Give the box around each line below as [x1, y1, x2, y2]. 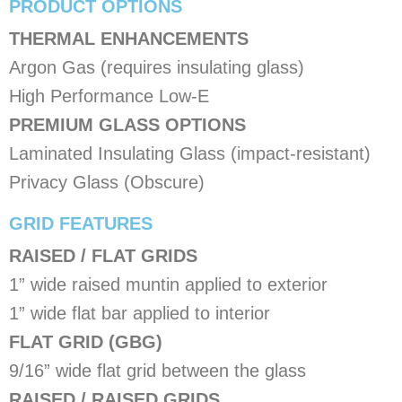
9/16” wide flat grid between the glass [9, 360, 306, 380]
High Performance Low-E [9, 85, 209, 106]
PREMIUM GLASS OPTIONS [9, 114, 246, 135]
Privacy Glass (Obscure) [9, 171, 205, 192]
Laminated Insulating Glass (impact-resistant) [9, 143, 371, 163]
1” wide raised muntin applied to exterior [9, 274, 328, 294]
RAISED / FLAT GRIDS [9, 245, 197, 266]
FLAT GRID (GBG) [9, 331, 162, 352]
